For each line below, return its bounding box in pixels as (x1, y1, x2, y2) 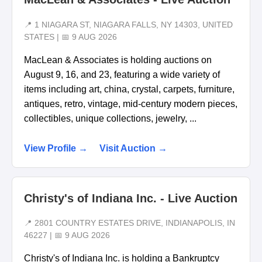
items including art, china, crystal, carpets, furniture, (24, 84, 235, 94)
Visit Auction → (99, 143, 167, 153)
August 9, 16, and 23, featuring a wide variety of (24, 69, 220, 80)
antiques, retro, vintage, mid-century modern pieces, (24, 98, 237, 109)
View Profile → (24, 143, 88, 153)
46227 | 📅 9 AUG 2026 (24, 231, 110, 240)
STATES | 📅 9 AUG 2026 (24, 32, 117, 42)
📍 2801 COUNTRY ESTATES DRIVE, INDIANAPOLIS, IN (24, 219, 235, 228)
